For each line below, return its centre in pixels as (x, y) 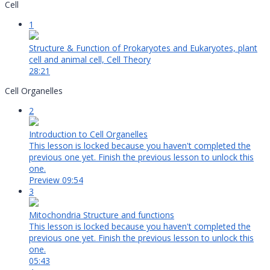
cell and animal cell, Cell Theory (90, 60)
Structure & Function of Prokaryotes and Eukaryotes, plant (143, 48)
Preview (46, 180)
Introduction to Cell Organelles (88, 134)
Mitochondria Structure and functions (102, 215)
